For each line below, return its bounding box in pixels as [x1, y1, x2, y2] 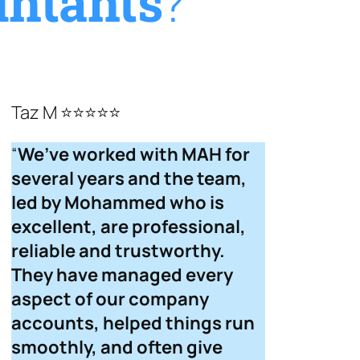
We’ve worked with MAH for [18, 142, 250, 167]
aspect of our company [11, 287, 209, 312]
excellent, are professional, [11, 215, 246, 239]
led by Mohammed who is [11, 190, 224, 215]
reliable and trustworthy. [11, 239, 225, 264]
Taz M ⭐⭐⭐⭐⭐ [11, 100, 121, 125]
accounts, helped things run [11, 311, 255, 336]
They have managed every [11, 263, 233, 288]
